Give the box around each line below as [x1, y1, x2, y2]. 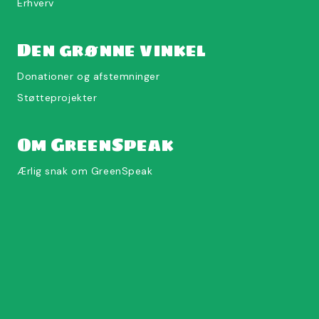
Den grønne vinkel [17, 36, 206, 65]
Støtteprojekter [17, 91, 98, 105]
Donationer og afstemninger [17, 70, 160, 83]
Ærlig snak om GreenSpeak [17, 164, 153, 178]
